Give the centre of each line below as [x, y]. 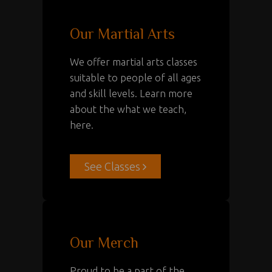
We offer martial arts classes [134, 62]
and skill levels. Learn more [131, 93]
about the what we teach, [128, 109]
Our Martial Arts [122, 33]
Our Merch [104, 243]
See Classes [111, 167]
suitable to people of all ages [135, 77]
